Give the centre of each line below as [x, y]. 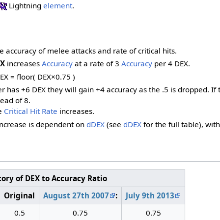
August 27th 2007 [76, 196]
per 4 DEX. [171, 64]
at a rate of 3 [97, 64]
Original [20, 196]
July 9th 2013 [150, 196]
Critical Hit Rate [30, 111]
